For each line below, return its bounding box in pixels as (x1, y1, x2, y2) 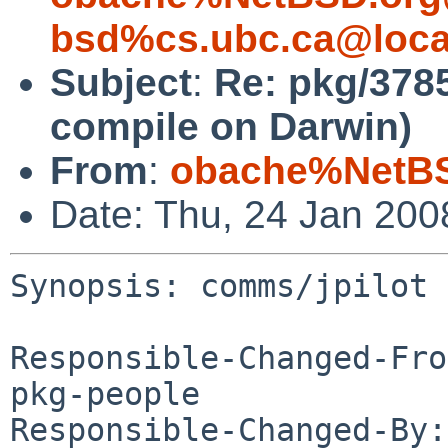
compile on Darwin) (50, 104, 412, 148)
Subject (50, 60, 192, 104)
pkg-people (10, 375, 200, 412)
